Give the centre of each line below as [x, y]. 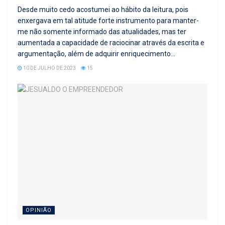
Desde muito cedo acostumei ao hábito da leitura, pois [103, 9]
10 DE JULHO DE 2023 [49, 68]
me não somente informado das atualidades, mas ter [102, 31]
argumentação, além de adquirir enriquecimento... [96, 53]
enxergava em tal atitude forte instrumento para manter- [108, 20]
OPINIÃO [39, 210]
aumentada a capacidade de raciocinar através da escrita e [111, 42]
